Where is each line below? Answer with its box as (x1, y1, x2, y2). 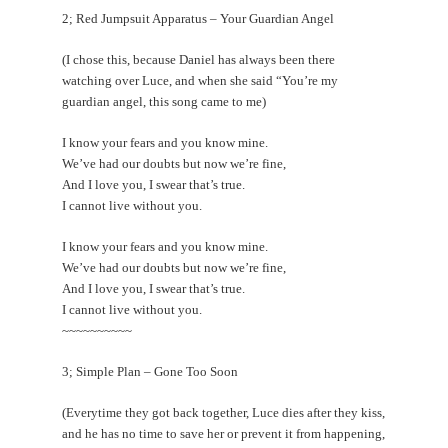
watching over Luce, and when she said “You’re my (62, 72, 339, 88)
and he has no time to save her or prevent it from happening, (62, 425, 386, 441)
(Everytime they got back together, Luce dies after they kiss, (62, 404, 386, 420)
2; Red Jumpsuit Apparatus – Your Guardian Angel (62, 10, 335, 26)
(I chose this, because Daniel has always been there (62, 51, 336, 67)
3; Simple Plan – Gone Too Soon (62, 363, 239, 379)
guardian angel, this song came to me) (62, 93, 267, 109)
